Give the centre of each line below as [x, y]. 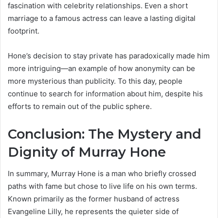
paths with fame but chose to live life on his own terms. [102, 186]
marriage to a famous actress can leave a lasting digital [102, 18]
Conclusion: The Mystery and [105, 134]
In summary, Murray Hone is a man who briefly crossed [102, 174]
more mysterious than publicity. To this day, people [95, 81]
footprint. [24, 31]
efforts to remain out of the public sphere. [80, 106]
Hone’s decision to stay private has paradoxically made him [109, 55]
